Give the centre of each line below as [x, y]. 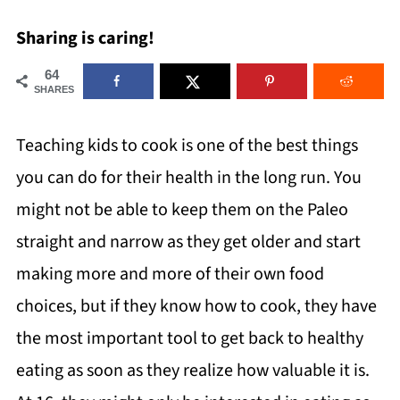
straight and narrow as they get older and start [188, 242]
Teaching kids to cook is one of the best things [187, 146]
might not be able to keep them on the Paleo [182, 210]
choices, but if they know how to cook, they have [196, 306]
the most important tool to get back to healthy [189, 338]
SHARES [54, 89]
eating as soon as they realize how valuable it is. [192, 371]
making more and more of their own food [170, 274]
